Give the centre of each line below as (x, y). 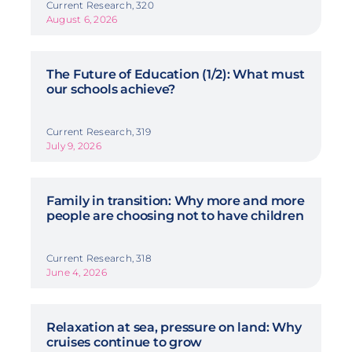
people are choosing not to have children (175, 215)
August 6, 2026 (82, 19)
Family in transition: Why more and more (175, 200)
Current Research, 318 (99, 258)
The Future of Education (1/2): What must (175, 74)
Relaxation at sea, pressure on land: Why (174, 327)
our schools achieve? (111, 89)
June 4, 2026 (76, 272)
